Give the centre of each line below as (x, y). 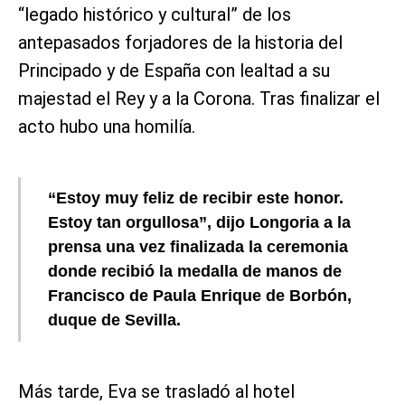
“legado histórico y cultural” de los (155, 15)
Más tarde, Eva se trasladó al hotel (156, 392)
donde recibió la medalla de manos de (195, 272)
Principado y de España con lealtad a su (174, 71)
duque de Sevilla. (114, 320)
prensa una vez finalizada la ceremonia (198, 247)
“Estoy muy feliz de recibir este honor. (196, 198)
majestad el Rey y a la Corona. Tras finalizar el (199, 99)
